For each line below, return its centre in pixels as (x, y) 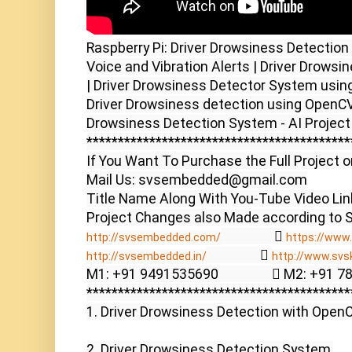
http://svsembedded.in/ (147, 257)
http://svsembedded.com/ (154, 238)
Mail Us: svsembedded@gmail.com (197, 180)
